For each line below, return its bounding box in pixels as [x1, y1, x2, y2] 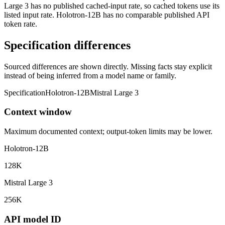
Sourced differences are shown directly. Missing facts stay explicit [4, 62, 212, 71]
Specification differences [4, 38, 131, 52]
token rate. [4, 19, 37, 28]
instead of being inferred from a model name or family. [4, 71, 176, 80]
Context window [4, 106, 72, 118]
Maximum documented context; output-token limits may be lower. [4, 127, 212, 136]
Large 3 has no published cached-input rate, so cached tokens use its [4, 1, 219, 10]
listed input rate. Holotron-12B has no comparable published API [4, 10, 209, 19]
